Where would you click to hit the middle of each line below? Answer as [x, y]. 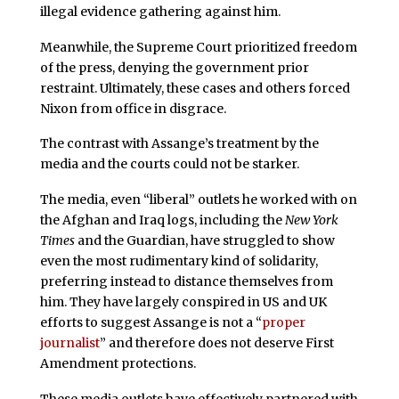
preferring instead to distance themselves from [186, 282]
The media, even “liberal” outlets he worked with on [198, 200]
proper [283, 323]
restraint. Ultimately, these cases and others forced [195, 88]
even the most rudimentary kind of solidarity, [179, 261]
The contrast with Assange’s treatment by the [179, 144]
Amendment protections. [118, 364]
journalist [69, 343]
